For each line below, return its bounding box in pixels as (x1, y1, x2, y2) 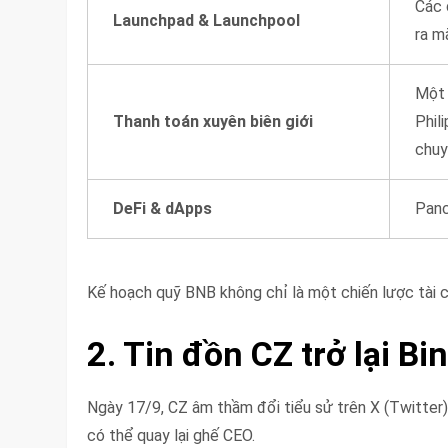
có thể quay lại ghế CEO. (87, 425, 256, 445)
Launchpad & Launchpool (113, 10, 301, 30)
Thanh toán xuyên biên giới (113, 111, 314, 131)
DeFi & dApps (113, 198, 213, 218)
